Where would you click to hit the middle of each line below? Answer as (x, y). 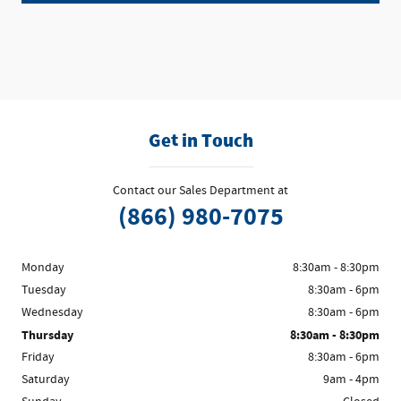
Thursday (47, 336)
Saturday (46, 380)
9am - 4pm (351, 380)
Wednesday (52, 313)
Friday (38, 358)
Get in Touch (200, 141)
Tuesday (44, 290)
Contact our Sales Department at (200, 191)
